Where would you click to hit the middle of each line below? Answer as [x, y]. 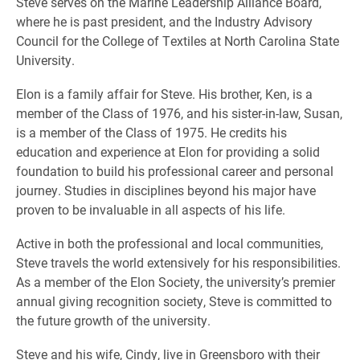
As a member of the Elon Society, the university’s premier [176, 281]
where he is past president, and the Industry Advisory [164, 21]
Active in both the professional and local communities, [170, 243]
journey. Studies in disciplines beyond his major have [166, 190]
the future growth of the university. [113, 320]
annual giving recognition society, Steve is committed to [174, 301]
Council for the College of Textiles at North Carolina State [178, 40]
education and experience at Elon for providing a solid [168, 151]
